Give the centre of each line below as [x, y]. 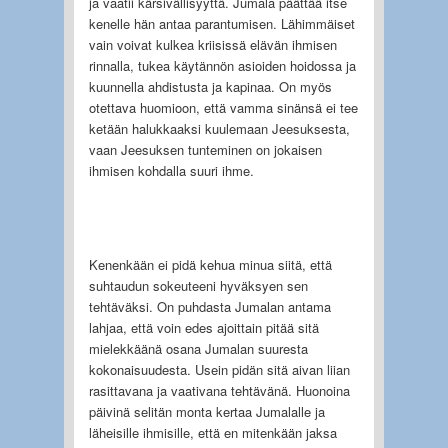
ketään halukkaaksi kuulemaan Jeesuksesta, [219, 128]
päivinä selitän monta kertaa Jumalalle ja [206, 411]
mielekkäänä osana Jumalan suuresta [198, 348]
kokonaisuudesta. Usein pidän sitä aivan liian [219, 369]
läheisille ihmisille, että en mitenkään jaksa [212, 432]
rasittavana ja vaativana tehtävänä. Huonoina [219, 390]
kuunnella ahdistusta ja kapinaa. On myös [210, 86]
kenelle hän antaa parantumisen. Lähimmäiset [221, 23]
